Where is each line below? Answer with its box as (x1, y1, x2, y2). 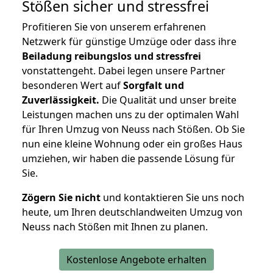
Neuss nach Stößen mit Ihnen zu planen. (22, 220, 208, 234)
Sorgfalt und (123, 79, 184, 93)
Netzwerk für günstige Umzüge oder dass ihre (22, 35, 236, 49)
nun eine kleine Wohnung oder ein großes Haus (22, 137, 243, 151)
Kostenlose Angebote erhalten (66, 253, 207, 267)
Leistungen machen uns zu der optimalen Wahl (22, 108, 239, 122)
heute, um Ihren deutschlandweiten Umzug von (22, 205, 243, 219)
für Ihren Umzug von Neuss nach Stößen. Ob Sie (22, 122, 245, 136)
